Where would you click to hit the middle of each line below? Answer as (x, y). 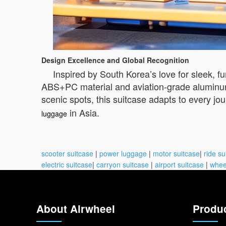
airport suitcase (179, 164)
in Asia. (83, 112)
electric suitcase (67, 164)
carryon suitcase (123, 164)
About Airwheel (76, 209)
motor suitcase (176, 153)
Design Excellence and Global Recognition (115, 60)
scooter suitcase (67, 153)
